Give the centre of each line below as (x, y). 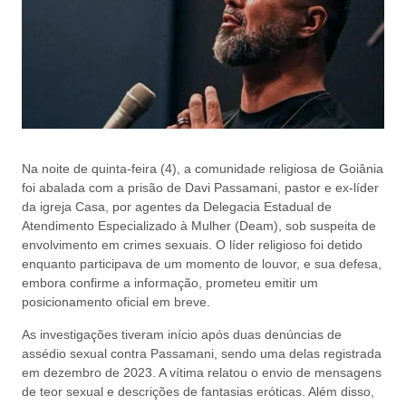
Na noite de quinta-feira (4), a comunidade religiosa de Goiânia (203, 169)
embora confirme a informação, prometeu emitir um (170, 283)
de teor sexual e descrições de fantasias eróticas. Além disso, (198, 391)
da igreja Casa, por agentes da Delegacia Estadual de (177, 207)
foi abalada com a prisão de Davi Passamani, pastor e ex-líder (200, 188)
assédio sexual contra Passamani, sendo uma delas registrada (202, 353)
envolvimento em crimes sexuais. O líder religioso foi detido (192, 245)
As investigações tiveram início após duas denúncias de (182, 334)
